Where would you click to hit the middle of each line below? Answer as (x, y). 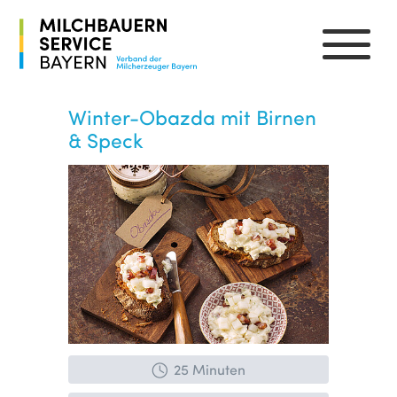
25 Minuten (210, 369)
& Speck (106, 140)
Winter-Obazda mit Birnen (193, 117)
